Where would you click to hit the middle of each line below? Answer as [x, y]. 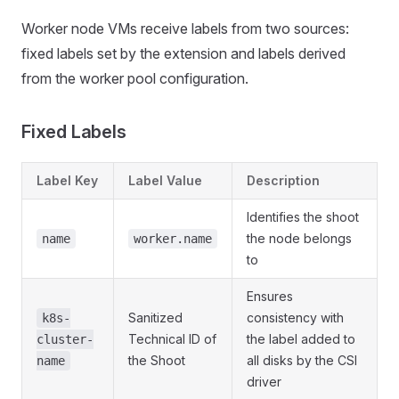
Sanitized [155, 318]
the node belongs [299, 238]
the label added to [301, 339]
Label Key [67, 180]
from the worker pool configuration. [135, 78]
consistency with [295, 318]
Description [283, 180]
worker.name [173, 239]
